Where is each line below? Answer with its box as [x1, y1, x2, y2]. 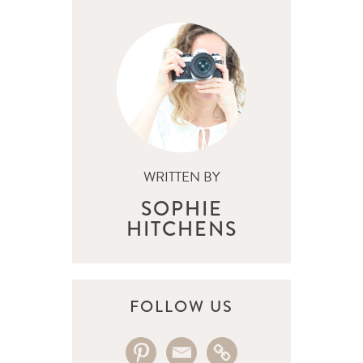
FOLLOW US [130, 294, 233, 318]
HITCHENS [126, 213, 237, 244]
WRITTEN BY [143, 166, 220, 187]
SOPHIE [140, 193, 223, 224]
